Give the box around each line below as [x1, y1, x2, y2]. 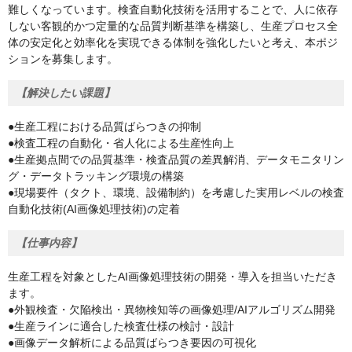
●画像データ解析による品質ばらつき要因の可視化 [8, 336, 256, 350]
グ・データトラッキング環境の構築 [8, 170, 184, 183]
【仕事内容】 [16, 236, 82, 250]
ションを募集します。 [8, 53, 118, 66]
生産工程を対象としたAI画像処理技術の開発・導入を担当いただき [8, 270, 337, 284]
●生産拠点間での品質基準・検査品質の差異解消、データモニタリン [8, 153, 344, 167]
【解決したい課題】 [16, 86, 115, 100]
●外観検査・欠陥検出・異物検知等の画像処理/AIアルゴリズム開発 [8, 303, 335, 317]
